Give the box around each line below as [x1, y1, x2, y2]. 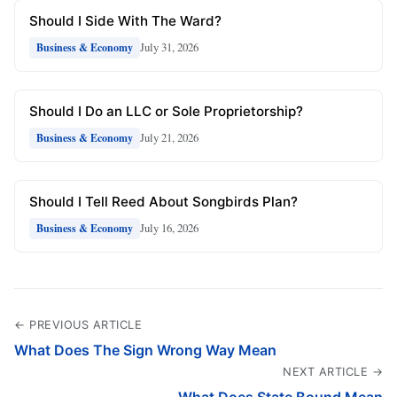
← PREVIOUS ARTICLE [14, 317, 142, 331]
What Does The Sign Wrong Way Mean [14, 340, 276, 359]
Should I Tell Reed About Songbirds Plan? [29, 192, 298, 210]
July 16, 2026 [140, 220, 198, 237]
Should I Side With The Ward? [29, 12, 222, 29]
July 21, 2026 [140, 129, 198, 146]
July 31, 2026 [140, 39, 198, 56]
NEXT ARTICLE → [283, 364, 383, 378]
